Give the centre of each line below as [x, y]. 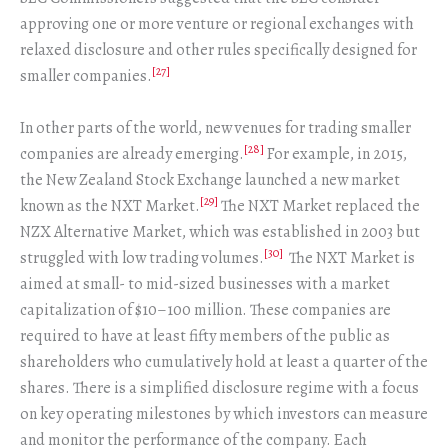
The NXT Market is [349, 257]
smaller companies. [86, 76]
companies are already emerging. [132, 153]
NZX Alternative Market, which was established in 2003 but [220, 231]
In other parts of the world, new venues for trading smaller [215, 127]
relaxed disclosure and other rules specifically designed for [218, 50]
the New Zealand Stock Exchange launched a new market [210, 179]
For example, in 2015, [335, 153]
